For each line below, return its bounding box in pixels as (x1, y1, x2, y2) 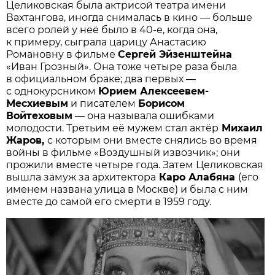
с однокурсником (6, 85, 99, 97)
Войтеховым (6, 109, 73, 122)
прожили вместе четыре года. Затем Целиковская (6, 158, 264, 171)
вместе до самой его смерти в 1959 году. (6, 195, 212, 207)
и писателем (68, 97, 139, 109)
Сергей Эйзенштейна (118, 48, 233, 60)
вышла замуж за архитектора (6, 171, 157, 183)
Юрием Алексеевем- (98, 85, 209, 97)
